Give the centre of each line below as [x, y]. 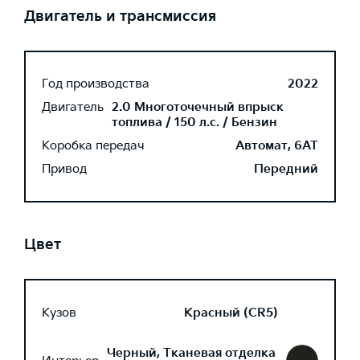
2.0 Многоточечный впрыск [198, 107]
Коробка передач [93, 146]
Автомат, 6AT [277, 146]
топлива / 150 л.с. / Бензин [194, 123]
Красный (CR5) [231, 313]
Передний [286, 169]
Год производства [96, 84]
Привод [64, 169]
